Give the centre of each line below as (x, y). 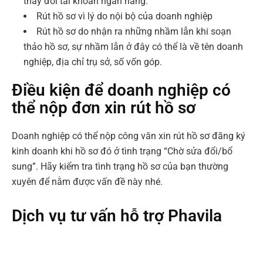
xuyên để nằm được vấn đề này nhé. (87, 182)
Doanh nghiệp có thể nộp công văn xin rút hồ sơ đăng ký (129, 136)
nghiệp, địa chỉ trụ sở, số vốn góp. (93, 62)
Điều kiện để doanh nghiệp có (121, 90)
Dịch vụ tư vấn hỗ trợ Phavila (117, 216)
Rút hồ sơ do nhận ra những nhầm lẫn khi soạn (134, 31)
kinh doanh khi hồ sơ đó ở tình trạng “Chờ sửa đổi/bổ (122, 151)
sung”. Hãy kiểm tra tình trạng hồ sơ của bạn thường (120, 166)
